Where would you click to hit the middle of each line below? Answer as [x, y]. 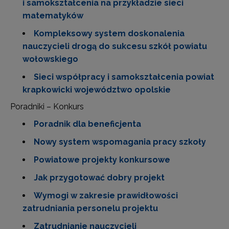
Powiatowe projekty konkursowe [102, 160]
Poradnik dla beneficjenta [87, 124]
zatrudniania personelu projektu [90, 208]
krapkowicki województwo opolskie [97, 90]
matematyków [53, 16]
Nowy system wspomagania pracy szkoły [120, 142]
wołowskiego [50, 59]
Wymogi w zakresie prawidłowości [106, 196]
